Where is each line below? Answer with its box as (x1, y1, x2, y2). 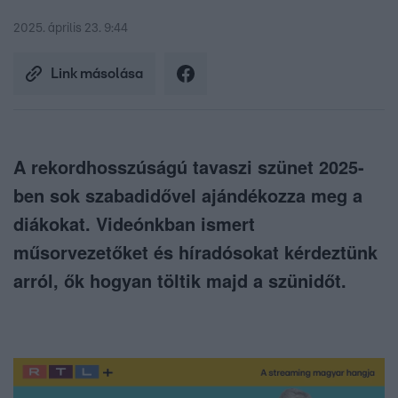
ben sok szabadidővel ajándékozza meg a (13, 182, 362, 209)
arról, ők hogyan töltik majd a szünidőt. (13, 267, 352, 294)
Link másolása (51, 67, 143, 82)
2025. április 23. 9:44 (13, 22, 128, 36)
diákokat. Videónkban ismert (13, 211, 255, 237)
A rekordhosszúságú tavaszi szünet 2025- (13, 154, 364, 180)
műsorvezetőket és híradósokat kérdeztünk (13, 239, 378, 266)
